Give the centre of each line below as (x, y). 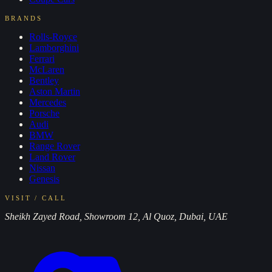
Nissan (42, 168)
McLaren (47, 69)
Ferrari (42, 58)
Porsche (44, 113)
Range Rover (55, 146)
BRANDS (24, 18)
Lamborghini (54, 47)
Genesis (44, 178)
